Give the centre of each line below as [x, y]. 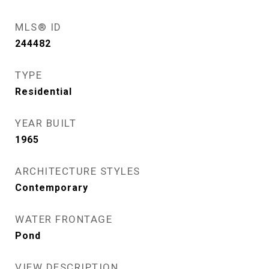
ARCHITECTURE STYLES [78, 171]
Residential [44, 92]
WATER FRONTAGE [64, 219]
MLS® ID [38, 27]
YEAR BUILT [46, 123]
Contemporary [52, 188]
